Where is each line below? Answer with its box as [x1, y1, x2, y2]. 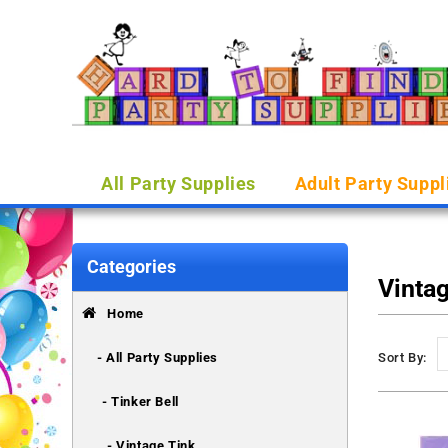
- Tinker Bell [102, 394, 179, 409]
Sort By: [378, 350, 427, 365]
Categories [87, 256, 176, 277]
